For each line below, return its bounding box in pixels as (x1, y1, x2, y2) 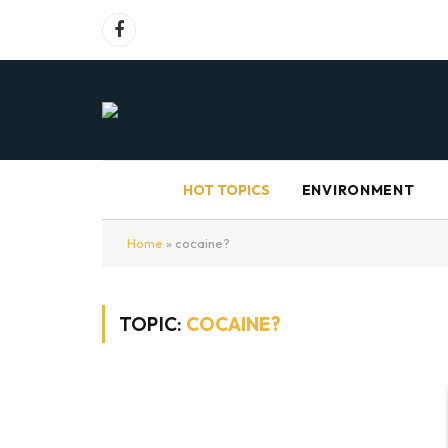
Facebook (117, 29, 182, 48)
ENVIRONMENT (301, 181, 415, 199)
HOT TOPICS (182, 180, 270, 199)
